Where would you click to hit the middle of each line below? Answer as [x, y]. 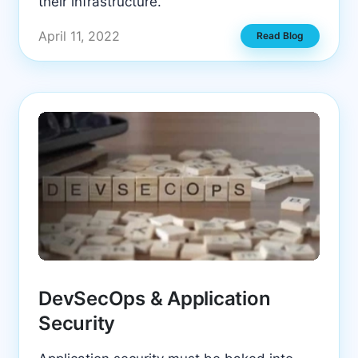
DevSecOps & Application [155, 299]
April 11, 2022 [79, 36]
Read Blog [280, 36]
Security [77, 324]
